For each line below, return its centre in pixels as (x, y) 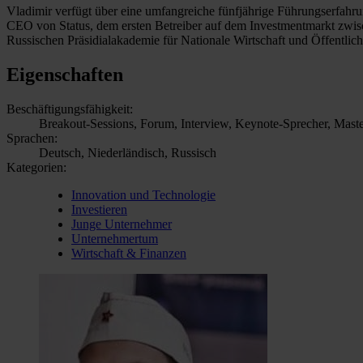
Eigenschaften (65, 74)
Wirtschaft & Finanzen (129, 253)
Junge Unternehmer (122, 224)
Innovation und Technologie (143, 194)
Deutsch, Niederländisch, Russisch (128, 152)
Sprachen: (32, 138)
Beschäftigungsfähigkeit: (70, 109)
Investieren (99, 209)
